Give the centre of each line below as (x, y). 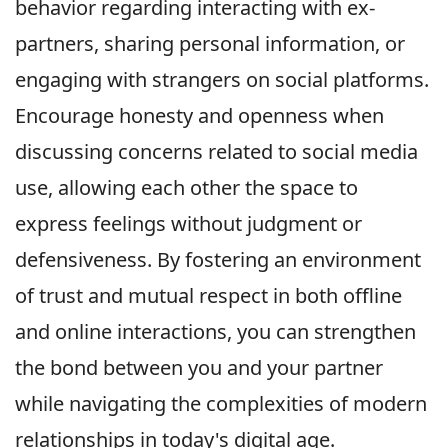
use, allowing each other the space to (186, 188)
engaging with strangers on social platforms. (222, 80)
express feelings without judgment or (188, 224)
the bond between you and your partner (199, 368)
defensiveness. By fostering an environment (218, 260)
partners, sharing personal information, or (210, 44)
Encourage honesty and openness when (199, 116)
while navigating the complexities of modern (221, 404)
